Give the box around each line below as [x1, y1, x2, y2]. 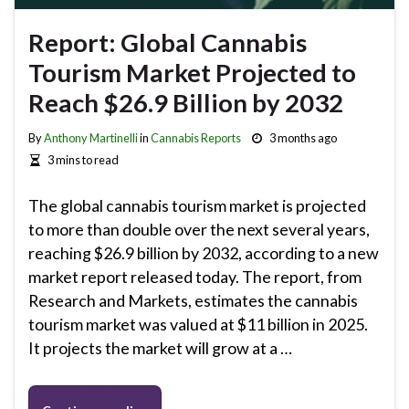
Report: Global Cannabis [28, 27, 307, 58]
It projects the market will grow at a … [28, 338, 292, 358]
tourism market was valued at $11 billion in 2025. [28, 314, 368, 334]
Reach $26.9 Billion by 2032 [28, 88, 343, 119]
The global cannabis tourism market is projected [28, 195, 366, 215]
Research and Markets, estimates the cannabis [28, 290, 358, 310]
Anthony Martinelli [44, 131, 138, 146]
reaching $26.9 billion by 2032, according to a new [28, 243, 379, 263]
